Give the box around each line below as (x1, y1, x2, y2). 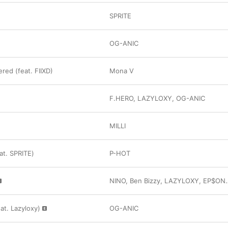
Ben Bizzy (130, 177, 160, 185)
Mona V (109, 67, 134, 75)
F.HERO (109, 94, 133, 102)
